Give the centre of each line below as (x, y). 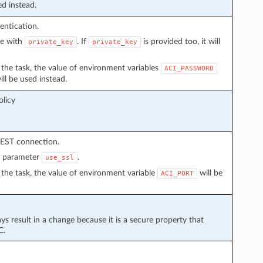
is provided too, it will (180, 41)
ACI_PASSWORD (189, 68)
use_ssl (59, 157)
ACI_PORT (177, 173)
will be (210, 173)
